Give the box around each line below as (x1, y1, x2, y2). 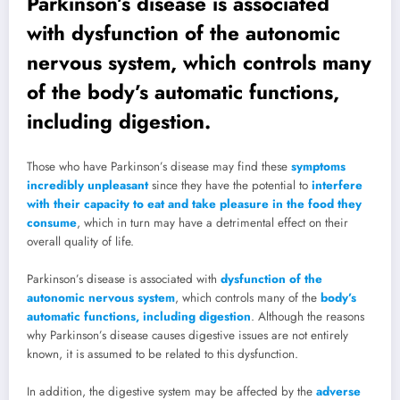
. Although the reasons (251, 307, 364, 325)
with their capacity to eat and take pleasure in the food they (27, 195, 362, 212)
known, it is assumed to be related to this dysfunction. (27, 345, 302, 362)
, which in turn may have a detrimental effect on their (77, 213, 348, 231)
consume (27, 213, 77, 231)
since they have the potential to (148, 176, 312, 194)
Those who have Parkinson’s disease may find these (27, 157, 287, 175)
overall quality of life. (27, 232, 134, 250)
